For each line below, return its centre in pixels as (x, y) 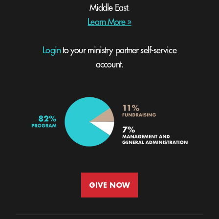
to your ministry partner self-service (118, 50)
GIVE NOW (109, 185)
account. (109, 65)
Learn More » (109, 22)
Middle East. (109, 8)
